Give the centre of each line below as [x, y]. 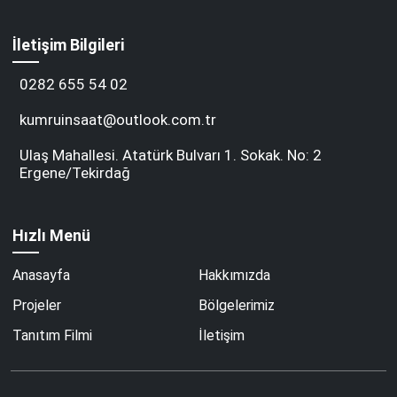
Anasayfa [42, 276]
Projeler [37, 306]
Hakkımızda [234, 276]
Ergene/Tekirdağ [75, 173]
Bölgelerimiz [237, 306]
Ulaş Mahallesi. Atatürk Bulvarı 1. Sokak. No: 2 [171, 156]
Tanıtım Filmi [53, 336]
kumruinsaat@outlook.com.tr [118, 120]
